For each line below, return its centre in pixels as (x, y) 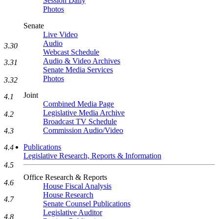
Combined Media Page (78, 104)
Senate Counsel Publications (87, 204)
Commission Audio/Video (83, 130)
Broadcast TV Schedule (80, 121)
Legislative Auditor (73, 212)
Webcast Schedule (71, 52)
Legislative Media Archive (84, 113)
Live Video (60, 34)
